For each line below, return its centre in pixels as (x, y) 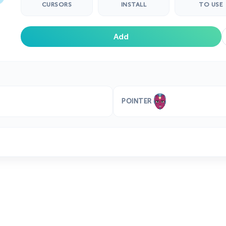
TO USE (211, 5)
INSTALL (134, 5)
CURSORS (57, 5)
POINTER (137, 101)
